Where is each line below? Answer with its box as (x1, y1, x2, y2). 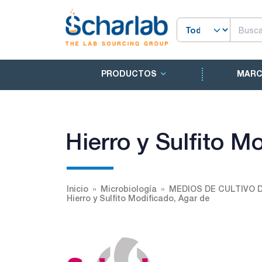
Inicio (67, 184, 88, 194)
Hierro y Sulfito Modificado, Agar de (67, 193, 209, 203)
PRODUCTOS (101, 68, 157, 79)
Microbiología (101, 184, 157, 194)
